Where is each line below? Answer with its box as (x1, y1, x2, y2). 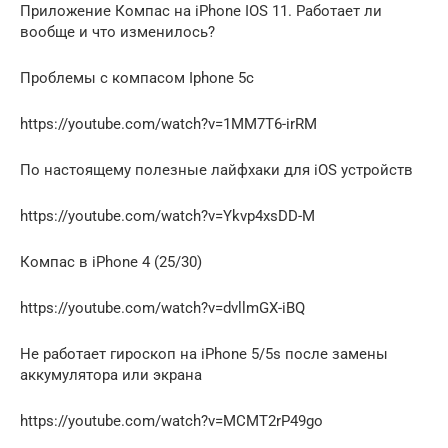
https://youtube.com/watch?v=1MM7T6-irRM (20, 115, 317, 134)
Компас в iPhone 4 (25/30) (20, 253, 202, 272)
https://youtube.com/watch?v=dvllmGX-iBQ (20, 299, 305, 318)
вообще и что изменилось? (20, 23, 215, 42)
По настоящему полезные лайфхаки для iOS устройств (20, 161, 413, 180)
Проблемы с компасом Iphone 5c (20, 69, 254, 88)
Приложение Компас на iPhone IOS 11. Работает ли (20, 2, 382, 21)
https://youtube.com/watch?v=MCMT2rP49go (20, 412, 323, 431)
